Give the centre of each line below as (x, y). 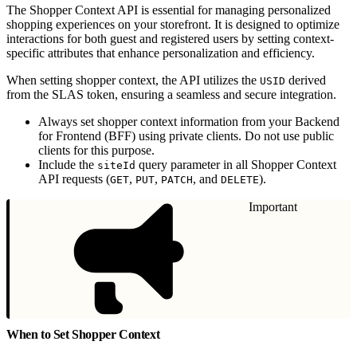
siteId (116, 165)
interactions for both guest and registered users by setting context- (170, 38)
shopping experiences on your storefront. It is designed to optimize (173, 24)
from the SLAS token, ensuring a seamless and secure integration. (171, 94)
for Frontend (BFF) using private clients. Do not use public (186, 135)
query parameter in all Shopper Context (236, 164)
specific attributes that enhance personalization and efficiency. (161, 53)
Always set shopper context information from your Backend (189, 121)
